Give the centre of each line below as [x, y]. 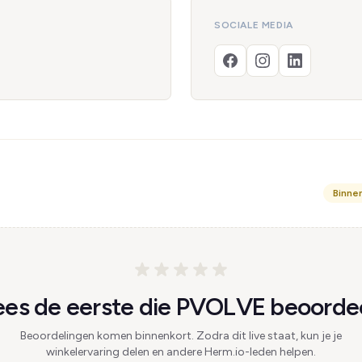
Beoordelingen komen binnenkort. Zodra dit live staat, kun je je [181, 336]
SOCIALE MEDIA [254, 25]
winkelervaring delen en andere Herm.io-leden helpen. [181, 352]
